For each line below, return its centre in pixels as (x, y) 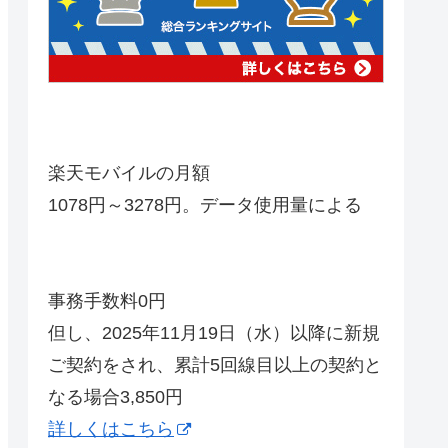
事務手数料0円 (107, 301)
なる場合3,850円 (115, 397)
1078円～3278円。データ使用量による (205, 205)
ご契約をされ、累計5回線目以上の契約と (215, 365)
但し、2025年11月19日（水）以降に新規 (214, 333)
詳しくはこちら (111, 429)
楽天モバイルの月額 (129, 173)
